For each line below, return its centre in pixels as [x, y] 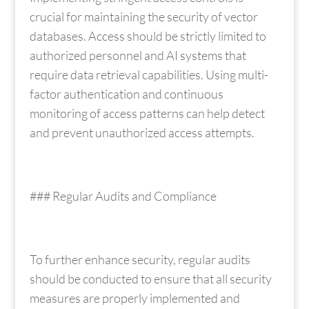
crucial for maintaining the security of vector [143, 16]
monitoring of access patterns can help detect [147, 113]
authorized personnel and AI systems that [138, 55]
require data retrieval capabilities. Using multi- [149, 74]
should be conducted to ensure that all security [150, 278]
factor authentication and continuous [126, 93]
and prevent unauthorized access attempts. [142, 132]
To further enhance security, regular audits [140, 259]
